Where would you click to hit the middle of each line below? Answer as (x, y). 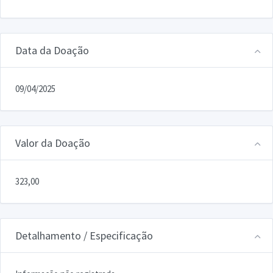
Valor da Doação (53, 143)
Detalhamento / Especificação (84, 235)
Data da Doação (52, 50)
